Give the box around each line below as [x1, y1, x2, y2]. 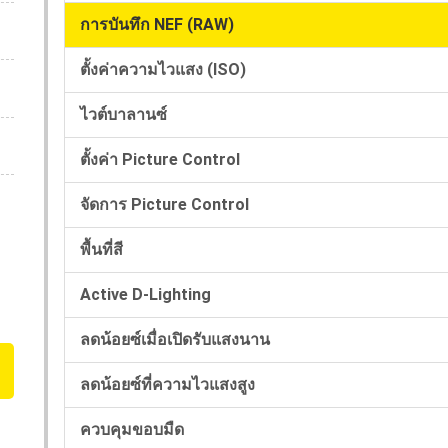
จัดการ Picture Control [80, 194, 249, 214]
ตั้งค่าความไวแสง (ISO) [80, 59, 246, 79]
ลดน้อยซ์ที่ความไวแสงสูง [80, 374, 255, 394]
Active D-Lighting [80, 284, 211, 304]
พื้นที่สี [80, 239, 123, 259]
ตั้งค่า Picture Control [80, 149, 240, 169]
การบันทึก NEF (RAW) [80, 14, 234, 34]
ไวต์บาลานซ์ [80, 104, 167, 124]
